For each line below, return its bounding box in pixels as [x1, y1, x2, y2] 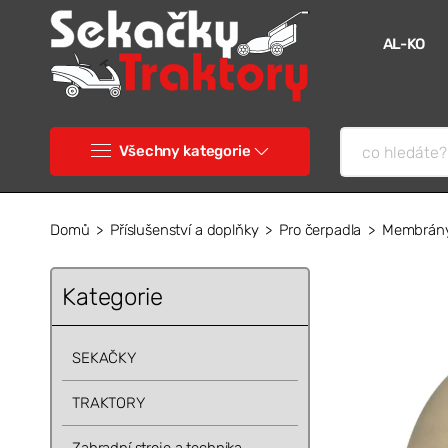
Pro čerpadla [279, 221, 362, 240]
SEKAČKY [71, 349, 136, 368]
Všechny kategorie [116, 142, 254, 161]
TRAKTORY [71, 394, 145, 413]
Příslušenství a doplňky [109, 221, 259, 240]
